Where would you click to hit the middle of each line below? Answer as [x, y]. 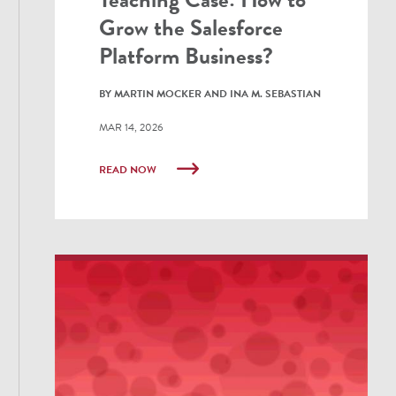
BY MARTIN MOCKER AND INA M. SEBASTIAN [210, 94]
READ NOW [129, 170]
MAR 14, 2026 [132, 128]
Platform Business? [187, 57]
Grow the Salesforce [191, 28]
